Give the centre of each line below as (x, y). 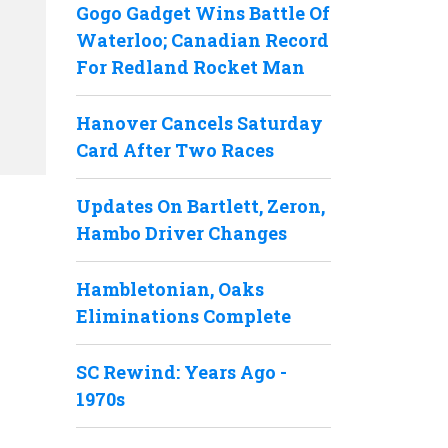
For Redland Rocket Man (190, 67)
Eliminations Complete (183, 316)
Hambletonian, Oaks (170, 289)
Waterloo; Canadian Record (202, 40)
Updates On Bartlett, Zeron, (200, 206)
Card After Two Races (175, 150)
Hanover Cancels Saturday (199, 123)
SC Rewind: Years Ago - (181, 372)
